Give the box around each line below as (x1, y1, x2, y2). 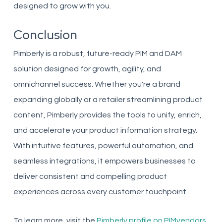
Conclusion (13, 26, 77, 43)
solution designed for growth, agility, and (13, 65, 161, 73)
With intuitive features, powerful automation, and (13, 142, 193, 150)
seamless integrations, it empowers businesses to (13, 157, 196, 165)
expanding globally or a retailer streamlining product (13, 96, 203, 104)
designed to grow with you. (13, 2, 111, 10)
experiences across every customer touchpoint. (13, 188, 188, 196)
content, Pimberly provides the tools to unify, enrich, (13, 111, 202, 119)
